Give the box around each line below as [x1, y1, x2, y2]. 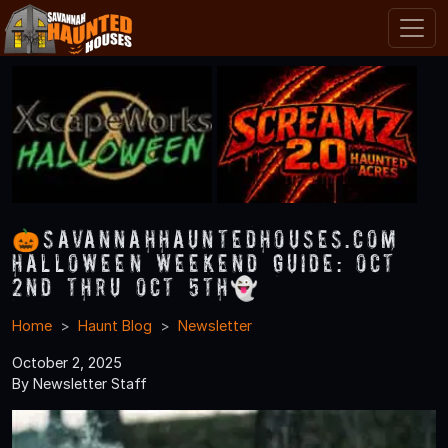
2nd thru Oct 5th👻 [12, 271, 262, 301]
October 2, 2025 [12, 353, 122, 371]
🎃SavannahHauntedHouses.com [12, 223, 399, 253]
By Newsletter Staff [12, 374, 147, 392]
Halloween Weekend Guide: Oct [12, 247, 397, 277]
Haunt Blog [78, 316, 152, 334]
